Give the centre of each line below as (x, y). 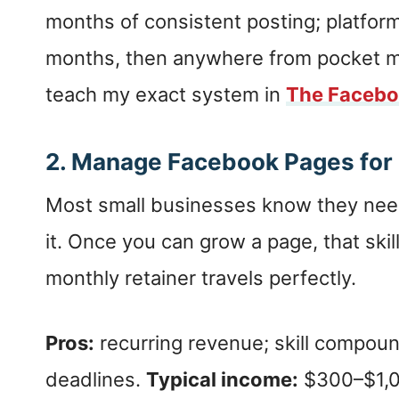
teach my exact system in (166, 95)
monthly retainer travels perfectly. (201, 278)
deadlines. (96, 380)
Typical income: (222, 380)
